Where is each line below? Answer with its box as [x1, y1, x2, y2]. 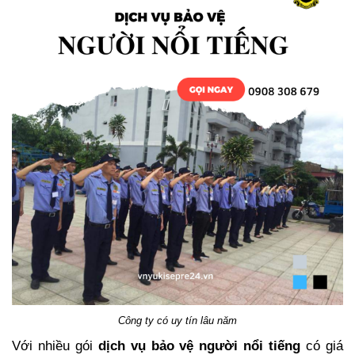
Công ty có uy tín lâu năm [118, 314, 237, 326]
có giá [300, 338, 344, 353]
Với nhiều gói [12, 338, 98, 353]
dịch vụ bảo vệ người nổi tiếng [97, 338, 301, 353]
